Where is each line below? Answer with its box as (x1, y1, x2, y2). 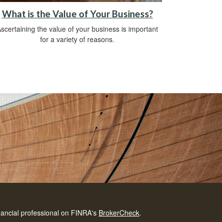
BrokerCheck (99, 208, 139, 218)
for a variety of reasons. (40, 34, 114, 44)
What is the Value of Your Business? (1, 8, 153, 19)
